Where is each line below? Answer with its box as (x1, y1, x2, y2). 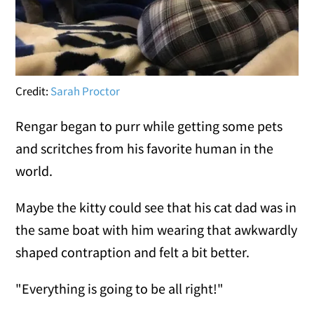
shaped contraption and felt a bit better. (15, 243, 250, 261)
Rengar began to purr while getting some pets (15, 116, 283, 135)
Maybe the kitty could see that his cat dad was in (15, 198, 297, 216)
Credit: (15, 83, 51, 99)
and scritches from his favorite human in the (15, 139, 274, 157)
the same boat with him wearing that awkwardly (15, 220, 298, 238)
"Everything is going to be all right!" (15, 279, 224, 297)
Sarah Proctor (50, 83, 121, 99)
